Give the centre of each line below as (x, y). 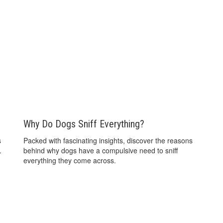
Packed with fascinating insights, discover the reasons (108, 140)
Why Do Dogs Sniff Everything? (84, 124)
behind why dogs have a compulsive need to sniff (101, 150)
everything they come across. (70, 160)
